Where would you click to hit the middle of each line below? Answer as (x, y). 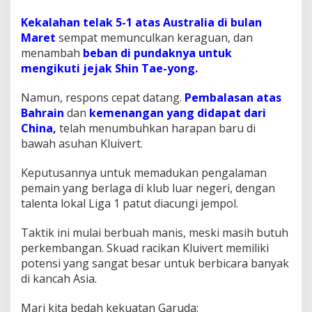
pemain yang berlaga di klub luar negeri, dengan (148, 188)
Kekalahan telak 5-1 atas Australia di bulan (141, 22)
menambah (52, 53)
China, (39, 128)
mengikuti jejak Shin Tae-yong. (109, 68)
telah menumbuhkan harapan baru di (156, 128)
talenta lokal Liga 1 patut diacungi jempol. (130, 203)
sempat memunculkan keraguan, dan (154, 37)
